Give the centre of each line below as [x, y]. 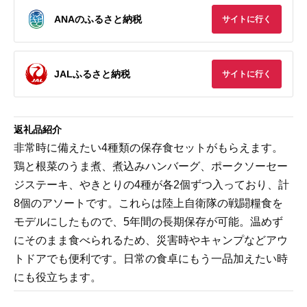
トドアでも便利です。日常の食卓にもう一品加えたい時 [151, 259]
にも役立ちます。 [58, 277]
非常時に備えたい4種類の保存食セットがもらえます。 [148, 148]
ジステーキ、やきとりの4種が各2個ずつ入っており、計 [151, 185]
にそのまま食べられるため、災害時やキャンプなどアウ [151, 240]
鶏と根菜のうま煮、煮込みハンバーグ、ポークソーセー [151, 166]
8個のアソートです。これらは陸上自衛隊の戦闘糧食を [148, 203]
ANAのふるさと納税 [98, 19]
